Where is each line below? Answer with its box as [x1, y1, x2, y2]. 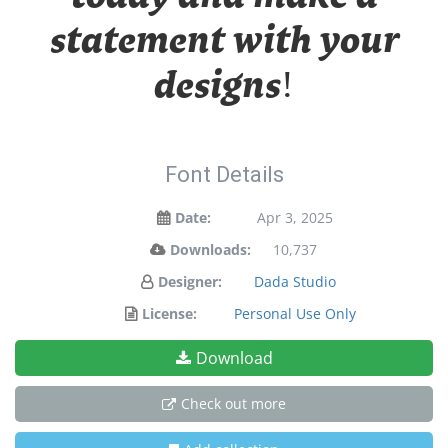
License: [142, 304, 197, 323]
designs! [154, 68, 294, 106]
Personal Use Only [234, 304, 356, 323]
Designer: [157, 272, 222, 291]
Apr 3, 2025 [257, 208, 333, 227]
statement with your [49, 23, 399, 61]
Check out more [181, 394, 286, 413]
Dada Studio [254, 272, 336, 291]
